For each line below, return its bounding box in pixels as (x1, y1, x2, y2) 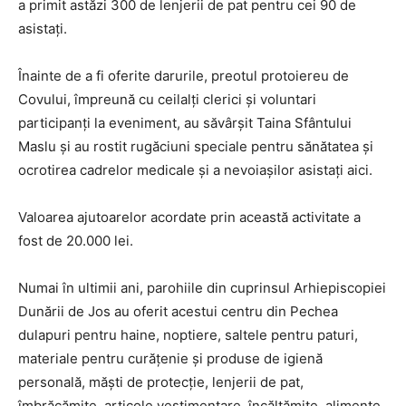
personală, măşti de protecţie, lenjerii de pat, (18, 373, 304, 391)
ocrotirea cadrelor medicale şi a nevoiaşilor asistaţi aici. (18, 161, 372, 179)
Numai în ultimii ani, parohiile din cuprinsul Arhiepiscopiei (18, 279, 386, 297)
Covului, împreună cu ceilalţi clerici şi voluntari (18, 91, 316, 109)
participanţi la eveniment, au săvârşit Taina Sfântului (18, 114, 352, 132)
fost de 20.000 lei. (18, 232, 133, 250)
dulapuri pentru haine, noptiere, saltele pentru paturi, (18, 326, 358, 344)
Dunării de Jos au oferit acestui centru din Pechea (18, 303, 338, 321)
